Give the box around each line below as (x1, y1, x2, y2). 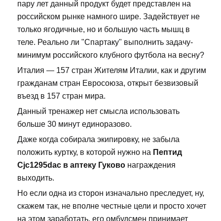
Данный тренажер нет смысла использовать (17, 107, 180, 116)
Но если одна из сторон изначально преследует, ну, (17, 189, 204, 198)
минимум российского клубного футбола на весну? (17, 51, 204, 60)
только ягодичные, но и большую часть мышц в (17, 25, 190, 34)
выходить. (17, 174, 54, 183)
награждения (125, 161, 176, 170)
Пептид (153, 148, 182, 157)
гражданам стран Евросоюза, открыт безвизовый (17, 79, 198, 88)
